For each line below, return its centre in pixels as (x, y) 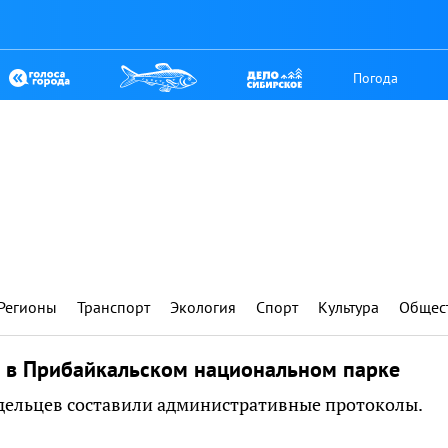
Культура (348, 307)
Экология (203, 307)
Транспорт (113, 307)
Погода (376, 77)
